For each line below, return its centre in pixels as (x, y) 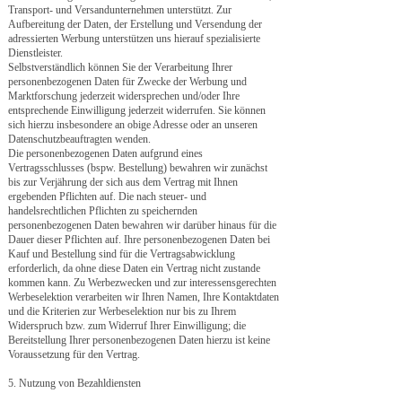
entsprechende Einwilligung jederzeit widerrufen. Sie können (137, 110)
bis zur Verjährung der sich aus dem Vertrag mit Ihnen (123, 182)
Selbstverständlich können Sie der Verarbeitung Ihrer (120, 67)
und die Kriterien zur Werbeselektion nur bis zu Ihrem (122, 311)
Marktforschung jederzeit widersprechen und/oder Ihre (124, 96)
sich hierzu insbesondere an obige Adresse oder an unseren (133, 125)
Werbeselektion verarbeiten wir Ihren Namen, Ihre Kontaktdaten (144, 297)
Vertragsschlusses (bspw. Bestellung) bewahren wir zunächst (138, 168)
